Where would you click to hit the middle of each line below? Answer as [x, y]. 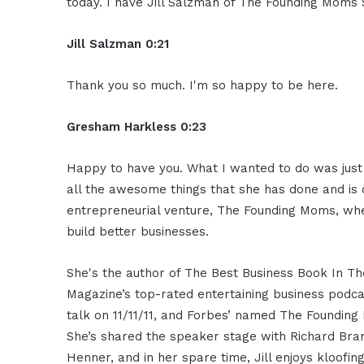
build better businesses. [138, 231]
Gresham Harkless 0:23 [137, 126]
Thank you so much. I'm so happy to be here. [203, 85]
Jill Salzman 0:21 [118, 43]
